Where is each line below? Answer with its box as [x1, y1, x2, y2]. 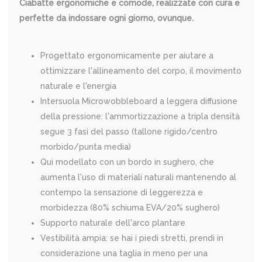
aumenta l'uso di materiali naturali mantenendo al [40, 172, 237, 182]
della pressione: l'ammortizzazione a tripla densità [40, 111, 240, 121]
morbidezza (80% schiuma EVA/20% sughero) [40, 202, 220, 212]
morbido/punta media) [40, 142, 132, 151]
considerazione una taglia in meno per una [40, 248, 208, 258]
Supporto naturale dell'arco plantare [40, 218, 186, 227]
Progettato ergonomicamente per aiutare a [40, 50, 214, 60]
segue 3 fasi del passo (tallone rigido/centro [40, 126, 218, 136]
